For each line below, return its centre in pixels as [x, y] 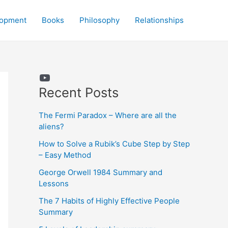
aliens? [51, 126]
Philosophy [99, 20]
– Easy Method [65, 155]
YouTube [42, 77]
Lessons [54, 183]
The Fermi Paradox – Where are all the [108, 115]
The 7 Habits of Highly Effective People [109, 201]
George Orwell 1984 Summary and [101, 172]
